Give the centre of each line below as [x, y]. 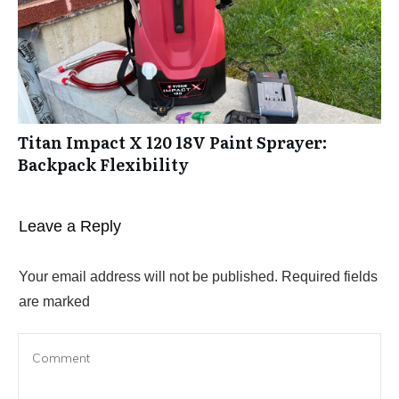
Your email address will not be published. [148, 276]
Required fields [328, 276]
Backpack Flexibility [103, 164]
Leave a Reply [70, 226]
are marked [54, 301]
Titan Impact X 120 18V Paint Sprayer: [172, 142]
